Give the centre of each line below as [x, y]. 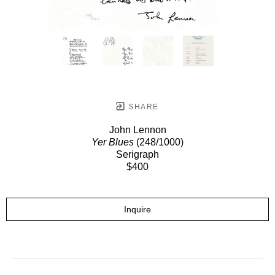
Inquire [137, 209]
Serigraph [137, 154]
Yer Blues [113, 142]
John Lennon [137, 130]
